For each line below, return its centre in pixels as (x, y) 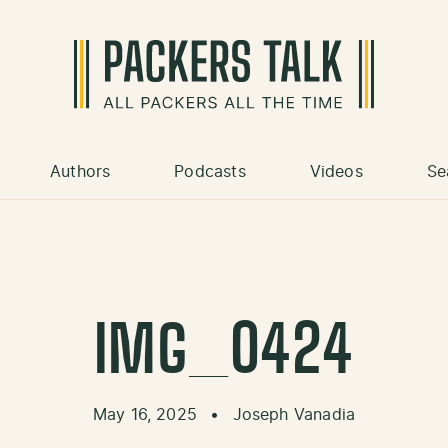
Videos (336, 172)
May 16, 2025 (147, 415)
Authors (80, 172)
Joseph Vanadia (294, 415)
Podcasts (210, 172)
